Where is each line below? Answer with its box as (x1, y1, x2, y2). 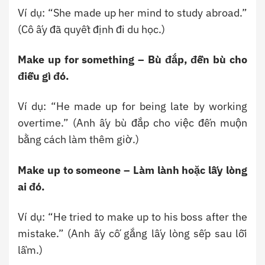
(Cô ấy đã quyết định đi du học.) (18, 22, 165, 36)
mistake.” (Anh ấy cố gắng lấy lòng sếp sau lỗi (18, 227, 247, 241)
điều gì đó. (18, 69, 69, 83)
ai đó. (18, 179, 45, 193)
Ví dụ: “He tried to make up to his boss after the (18, 210, 247, 224)
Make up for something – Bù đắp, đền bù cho (18, 52, 247, 66)
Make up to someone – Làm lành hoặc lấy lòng (18, 163, 247, 177)
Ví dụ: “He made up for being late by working (18, 99, 247, 114)
